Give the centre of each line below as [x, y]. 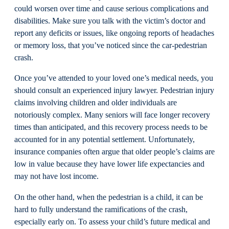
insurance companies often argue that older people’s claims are [114, 152]
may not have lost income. [56, 177]
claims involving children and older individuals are [96, 103]
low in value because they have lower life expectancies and [109, 164]
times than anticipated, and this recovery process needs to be [111, 128]
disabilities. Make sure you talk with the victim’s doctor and [110, 21]
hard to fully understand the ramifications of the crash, [101, 209]
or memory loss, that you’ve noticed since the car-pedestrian [111, 46]
